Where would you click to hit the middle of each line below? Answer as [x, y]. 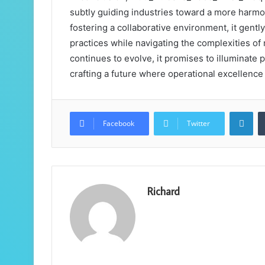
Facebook [119, 123]
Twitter [198, 123]
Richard [164, 191]
